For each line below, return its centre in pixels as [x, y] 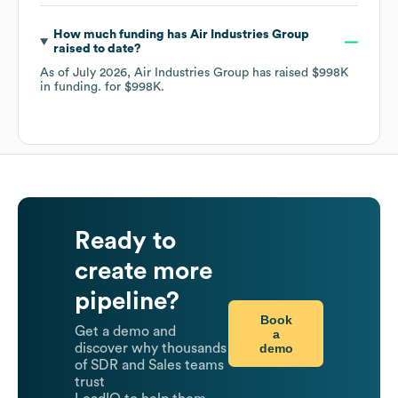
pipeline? [127, 302]
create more [143, 271]
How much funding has [121, 35]
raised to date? [97, 49]
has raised [280, 73]
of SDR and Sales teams [149, 366]
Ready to [125, 241]
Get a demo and [125, 332]
